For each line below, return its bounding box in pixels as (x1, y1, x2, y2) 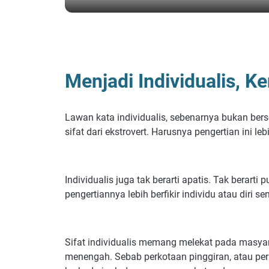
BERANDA (65, 47, 97, 56)
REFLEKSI (146, 47, 177, 56)
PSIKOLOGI (104, 47, 139, 56)
